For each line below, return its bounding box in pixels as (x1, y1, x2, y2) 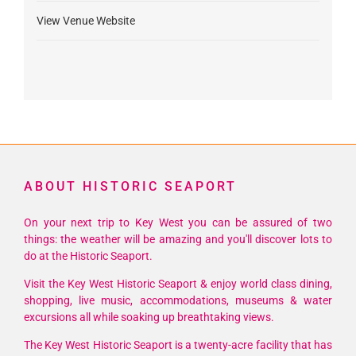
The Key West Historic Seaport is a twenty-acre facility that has (24, 338, 332, 351)
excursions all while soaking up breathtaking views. (24, 310, 274, 323)
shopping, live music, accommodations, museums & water (24, 293, 332, 307)
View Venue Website (36, 14, 135, 28)
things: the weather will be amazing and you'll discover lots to (24, 232, 332, 246)
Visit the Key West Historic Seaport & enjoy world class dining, (24, 277, 332, 290)
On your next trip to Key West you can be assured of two (24, 215, 332, 229)
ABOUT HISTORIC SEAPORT (24, 178, 237, 194)
